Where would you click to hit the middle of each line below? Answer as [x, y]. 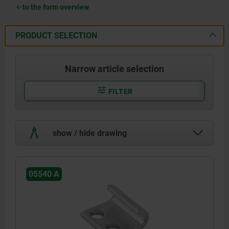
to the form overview [56, 7]
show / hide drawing [89, 133]
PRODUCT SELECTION [56, 35]
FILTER [120, 91]
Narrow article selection [114, 68]
